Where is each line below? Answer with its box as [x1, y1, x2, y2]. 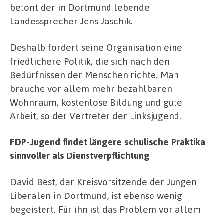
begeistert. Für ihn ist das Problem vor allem [10, 202, 201, 215]
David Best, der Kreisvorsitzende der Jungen [10, 175, 197, 188]
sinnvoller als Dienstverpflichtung [10, 149, 150, 162]
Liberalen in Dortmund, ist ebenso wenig [10, 189, 182, 201]
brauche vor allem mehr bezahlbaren [10, 82, 172, 94]
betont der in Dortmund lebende [10, 1, 150, 14]
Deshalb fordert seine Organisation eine [10, 41, 182, 53]
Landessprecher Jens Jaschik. [10, 15, 133, 27]
